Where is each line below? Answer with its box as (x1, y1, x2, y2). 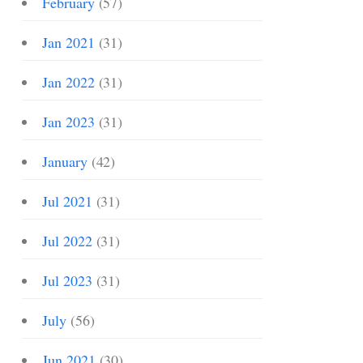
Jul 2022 (42, 231, 92, 250)
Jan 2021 (42, 32, 95, 52)
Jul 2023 (42, 271, 92, 290)
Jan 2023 (42, 112, 95, 131)
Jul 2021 (42, 191, 92, 211)
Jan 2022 (42, 72, 95, 92)
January (42, 152, 88, 171)
